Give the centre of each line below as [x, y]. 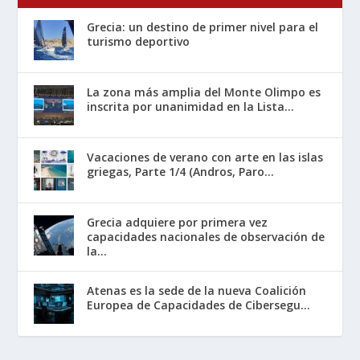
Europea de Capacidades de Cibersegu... [199, 305]
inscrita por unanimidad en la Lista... [191, 106]
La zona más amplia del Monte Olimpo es [204, 92]
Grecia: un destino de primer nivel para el [203, 27]
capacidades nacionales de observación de [206, 236]
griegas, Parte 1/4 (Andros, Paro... [181, 171]
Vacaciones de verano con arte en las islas [205, 157]
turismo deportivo [139, 41]
